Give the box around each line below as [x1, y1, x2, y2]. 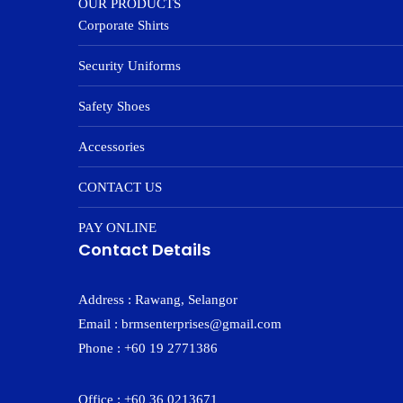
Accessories [78, 139, 145, 154]
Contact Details [78, 238, 210, 261]
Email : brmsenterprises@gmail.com [78, 317, 282, 331]
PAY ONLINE [78, 220, 157, 235]
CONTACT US [78, 180, 162, 194]
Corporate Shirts [78, 18, 169, 32]
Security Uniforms [78, 58, 181, 73]
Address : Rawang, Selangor [78, 292, 237, 307]
